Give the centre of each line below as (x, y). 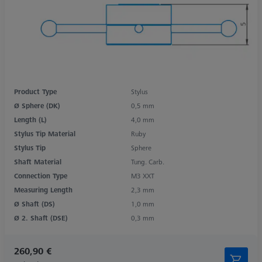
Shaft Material (38, 161)
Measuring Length (43, 189)
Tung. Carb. (148, 161)
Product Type (35, 91)
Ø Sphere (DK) (37, 105)
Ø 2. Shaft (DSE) (41, 218)
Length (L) (30, 119)
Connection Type (41, 175)
